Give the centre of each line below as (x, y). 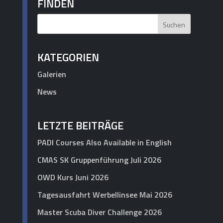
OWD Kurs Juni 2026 (73, 177)
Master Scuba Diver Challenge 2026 (99, 212)
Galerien (52, 74)
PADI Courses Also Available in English (104, 142)
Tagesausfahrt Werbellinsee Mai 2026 (105, 194)
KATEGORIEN (68, 57)
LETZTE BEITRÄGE (80, 125)
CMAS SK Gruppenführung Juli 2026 (99, 160)
